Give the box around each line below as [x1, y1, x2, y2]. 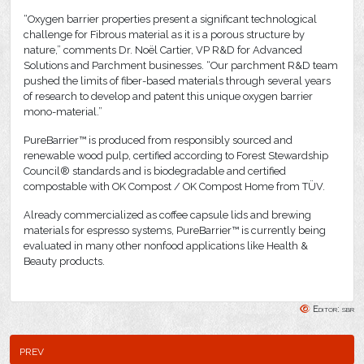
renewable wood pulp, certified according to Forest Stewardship [24, 149, 328, 162]
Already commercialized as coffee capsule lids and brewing [24, 208, 311, 221]
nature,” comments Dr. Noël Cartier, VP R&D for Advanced [24, 43, 302, 56]
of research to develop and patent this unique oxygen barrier [24, 89, 313, 102]
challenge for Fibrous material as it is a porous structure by [24, 28, 305, 41]
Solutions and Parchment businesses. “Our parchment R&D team [24, 58, 338, 71]
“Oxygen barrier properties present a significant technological [24, 12, 317, 25]
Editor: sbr [310, 302, 354, 314]
